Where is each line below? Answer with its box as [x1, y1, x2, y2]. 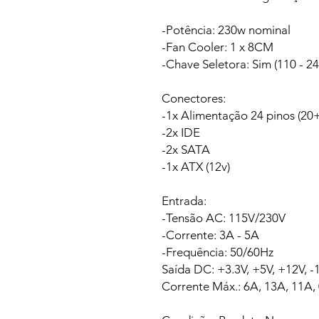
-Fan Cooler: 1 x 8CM [162, 39, 273, 54]
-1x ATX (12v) [162, 159, 230, 174]
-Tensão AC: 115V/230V [162, 210, 286, 225]
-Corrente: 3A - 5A [162, 227, 259, 242]
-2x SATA [162, 142, 210, 157]
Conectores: [162, 90, 226, 105]
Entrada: [162, 193, 206, 208]
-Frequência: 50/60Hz [162, 244, 273, 259]
